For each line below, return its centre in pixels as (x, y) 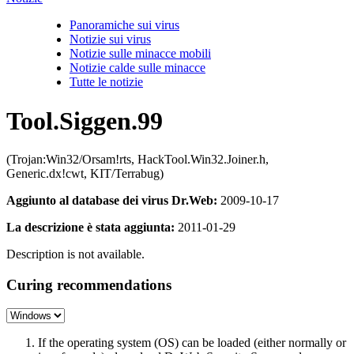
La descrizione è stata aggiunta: (90, 227)
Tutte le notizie (106, 82)
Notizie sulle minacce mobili (140, 54)
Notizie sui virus (110, 40)
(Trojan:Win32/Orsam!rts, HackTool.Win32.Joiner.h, (137, 159)
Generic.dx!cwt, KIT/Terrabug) (85, 173)
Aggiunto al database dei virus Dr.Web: (112, 200)
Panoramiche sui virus (124, 25)
